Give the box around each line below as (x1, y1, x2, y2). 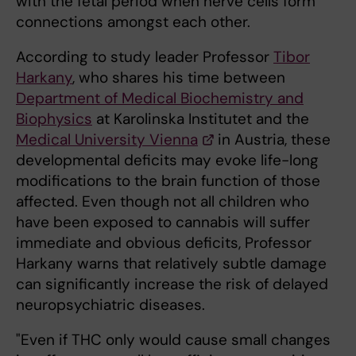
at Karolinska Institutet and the (92, 109, 309, 129)
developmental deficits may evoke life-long (16, 150, 319, 170)
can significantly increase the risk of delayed (16, 274, 328, 294)
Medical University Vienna (16, 130, 198, 149)
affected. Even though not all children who (16, 192, 309, 211)
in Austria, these (214, 130, 331, 149)
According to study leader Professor (16, 47, 273, 67)
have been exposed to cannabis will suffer (16, 212, 310, 232)
